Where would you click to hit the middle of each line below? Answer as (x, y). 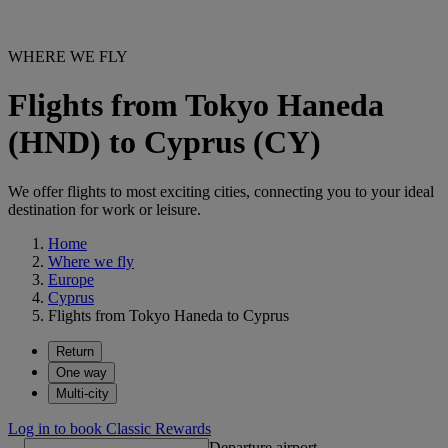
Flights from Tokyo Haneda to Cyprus (168, 315)
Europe (71, 279)
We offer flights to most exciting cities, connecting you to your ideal (221, 191)
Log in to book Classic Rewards (109, 428)
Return (75, 351)
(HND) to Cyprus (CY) (164, 142)
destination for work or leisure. (104, 209)
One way (81, 372)
